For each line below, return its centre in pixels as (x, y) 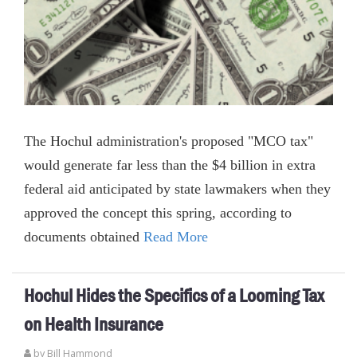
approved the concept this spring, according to (158, 212)
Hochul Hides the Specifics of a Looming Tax (174, 295)
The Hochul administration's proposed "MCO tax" (169, 141)
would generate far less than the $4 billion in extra (170, 165)
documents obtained (84, 236)
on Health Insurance (94, 324)
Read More (176, 236)
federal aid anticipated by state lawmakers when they (177, 188)
